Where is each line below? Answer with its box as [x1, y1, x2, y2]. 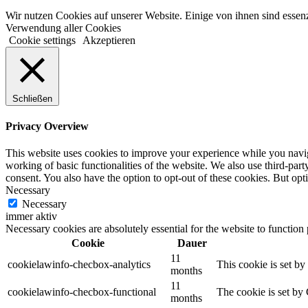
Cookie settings [9, 34, 76, 46]
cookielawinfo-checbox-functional [8, 286, 156, 298]
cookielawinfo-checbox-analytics [8, 258, 151, 271]
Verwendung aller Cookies [5, 21, 121, 34]
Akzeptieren [82, 34, 135, 46]
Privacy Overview [5, 120, 89, 132]
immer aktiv [5, 210, 57, 223]
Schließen [12, 93, 52, 104]
